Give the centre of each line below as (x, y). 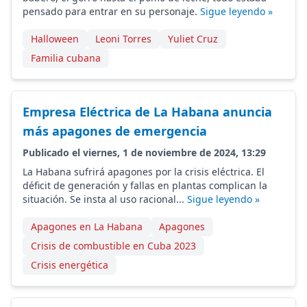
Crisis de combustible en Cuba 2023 (113, 246)
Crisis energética (70, 265)
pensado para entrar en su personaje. (111, 11)
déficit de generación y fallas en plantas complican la (145, 185)
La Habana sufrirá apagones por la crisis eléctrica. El (144, 172)
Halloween (55, 39)
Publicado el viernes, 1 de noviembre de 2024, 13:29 (144, 152)
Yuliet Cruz (193, 39)
